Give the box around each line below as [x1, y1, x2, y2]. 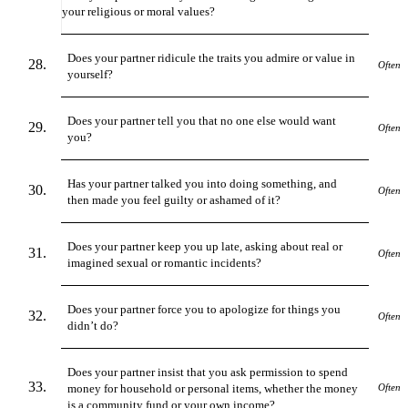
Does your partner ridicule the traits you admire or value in [67, 50, 356, 65]
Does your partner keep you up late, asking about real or [67, 239, 343, 253]
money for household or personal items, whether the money [67, 381, 359, 395]
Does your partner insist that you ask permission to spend [67, 364, 349, 379]
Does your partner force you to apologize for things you [67, 301, 342, 316]
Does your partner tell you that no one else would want [67, 113, 337, 127]
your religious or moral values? [62, 4, 215, 18]
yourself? [67, 66, 114, 81]
